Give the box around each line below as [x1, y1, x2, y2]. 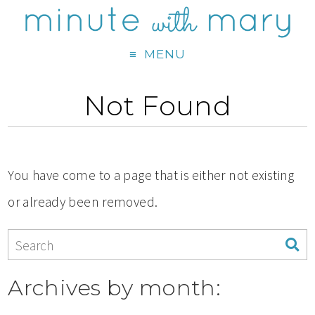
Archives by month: [8, 274, 221, 301]
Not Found [83, 89, 232, 123]
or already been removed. [8, 193, 158, 211]
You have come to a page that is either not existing [8, 167, 295, 184]
